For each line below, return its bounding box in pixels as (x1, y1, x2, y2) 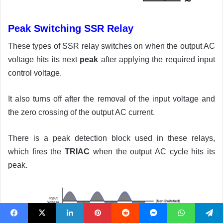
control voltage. (8, 68, 62, 77)
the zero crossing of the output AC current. (8, 108, 155, 116)
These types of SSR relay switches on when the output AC (8, 41, 215, 50)
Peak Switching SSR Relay (8, 22, 133, 34)
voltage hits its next (8, 55, 80, 64)
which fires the (8, 147, 65, 156)
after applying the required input (98, 55, 216, 64)
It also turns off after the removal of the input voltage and (8, 94, 215, 103)
